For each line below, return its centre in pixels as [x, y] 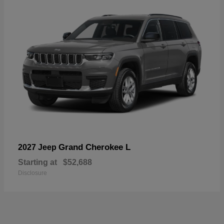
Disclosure [32, 173]
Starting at [37, 162]
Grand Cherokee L [94, 147]
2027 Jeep [38, 147]
